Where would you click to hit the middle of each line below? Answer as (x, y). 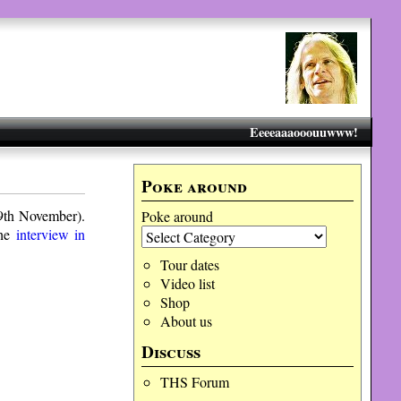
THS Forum (194, 382)
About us (186, 321)
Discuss (171, 352)
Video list (187, 283)
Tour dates (189, 264)
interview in (51, 234)
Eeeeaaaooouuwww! (303, 132)
